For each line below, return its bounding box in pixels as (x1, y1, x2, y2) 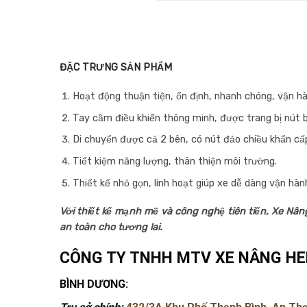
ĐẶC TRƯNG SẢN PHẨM (60, 62, 172, 74)
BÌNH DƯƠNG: (60, 278, 128, 291)
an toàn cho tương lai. (60, 221, 162, 234)
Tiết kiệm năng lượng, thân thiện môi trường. (72, 155, 277, 167)
